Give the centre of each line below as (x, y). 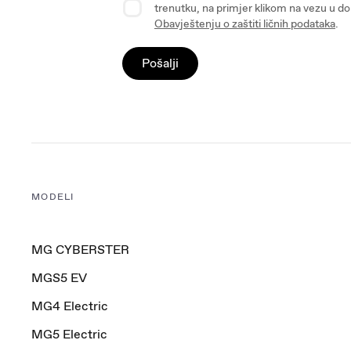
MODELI (53, 197)
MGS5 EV (59, 278)
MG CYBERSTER (80, 250)
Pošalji (160, 63)
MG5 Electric (69, 334)
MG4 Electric (70, 306)
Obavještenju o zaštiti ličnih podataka (245, 24)
